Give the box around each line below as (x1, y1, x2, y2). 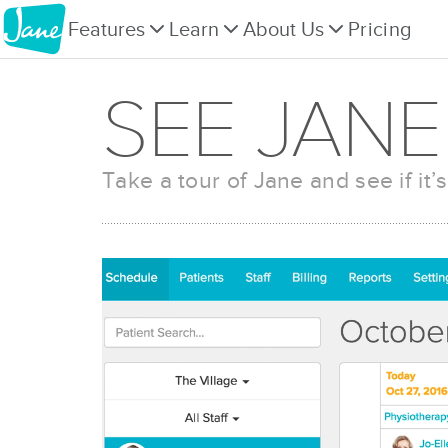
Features (68, 18, 145, 41)
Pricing (348, 18, 412, 41)
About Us (243, 18, 324, 41)
